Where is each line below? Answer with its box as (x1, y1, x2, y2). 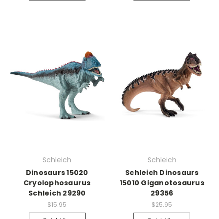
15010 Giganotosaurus (119, 178, 204, 188)
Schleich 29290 (28, 188, 86, 198)
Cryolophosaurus (23, 178, 91, 188)
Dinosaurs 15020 (25, 168, 88, 177)
